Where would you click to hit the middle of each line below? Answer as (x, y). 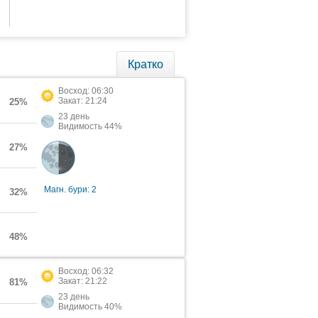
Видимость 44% (90, 126)
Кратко (146, 64)
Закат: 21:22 (83, 281)
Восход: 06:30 (86, 91)
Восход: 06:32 (86, 271)
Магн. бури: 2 (70, 190)
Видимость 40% (90, 307)
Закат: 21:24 (83, 101)
